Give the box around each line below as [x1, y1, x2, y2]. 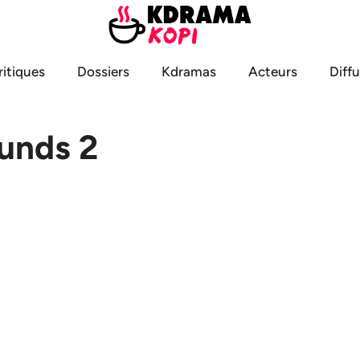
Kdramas [162, 63, 216, 80]
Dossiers [77, 63, 129, 80]
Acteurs [248, 63, 297, 80]
